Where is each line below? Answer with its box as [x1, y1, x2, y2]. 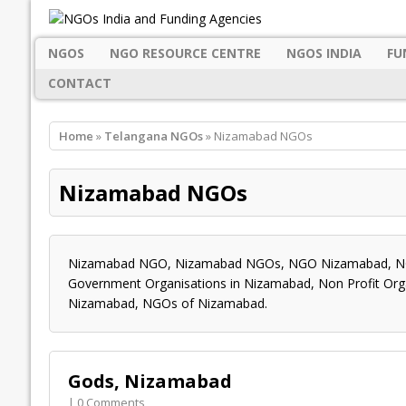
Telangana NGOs [103, 128, 203, 145]
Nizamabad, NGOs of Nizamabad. [67, 295, 267, 313]
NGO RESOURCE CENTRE [109, 43, 261, 62]
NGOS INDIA [285, 43, 362, 62]
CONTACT [47, 74, 111, 92]
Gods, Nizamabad [67, 369, 232, 394]
